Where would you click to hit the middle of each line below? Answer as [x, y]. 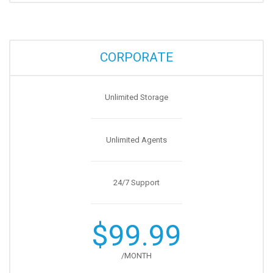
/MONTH [136, 256]
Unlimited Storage [136, 97]
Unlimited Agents [136, 140]
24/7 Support [136, 183]
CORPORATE [136, 57]
